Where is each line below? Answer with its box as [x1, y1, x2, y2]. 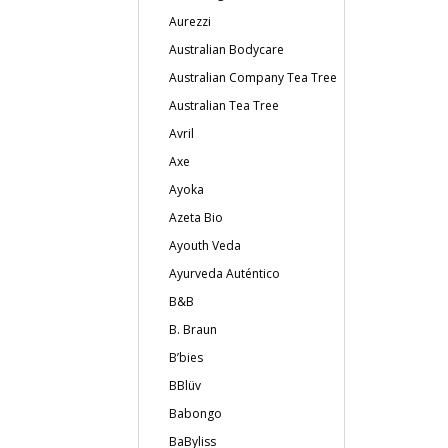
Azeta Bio [169, 208, 223, 226]
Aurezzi [169, 12, 211, 30]
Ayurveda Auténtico [169, 264, 280, 282]
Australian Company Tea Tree [169, 68, 337, 86]
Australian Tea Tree [169, 96, 279, 114]
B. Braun [169, 320, 217, 338]
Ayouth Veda [169, 236, 241, 254]
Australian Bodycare [169, 40, 284, 58]
